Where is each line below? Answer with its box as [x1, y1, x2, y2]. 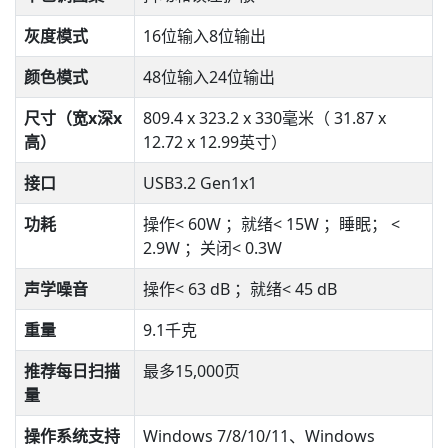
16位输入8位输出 [143, 25, 266, 47]
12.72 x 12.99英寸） [143, 131, 287, 153]
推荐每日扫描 [24, 360, 120, 382]
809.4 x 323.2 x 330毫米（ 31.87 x [143, 107, 386, 129]
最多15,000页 [143, 360, 240, 382]
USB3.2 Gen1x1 [143, 172, 257, 194]
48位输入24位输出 [143, 66, 275, 88]
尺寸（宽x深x [24, 107, 122, 129]
